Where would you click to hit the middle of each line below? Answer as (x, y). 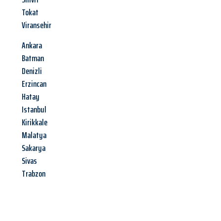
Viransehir (37, 25)
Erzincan (34, 84)
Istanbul (34, 110)
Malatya (34, 135)
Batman (33, 58)
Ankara (32, 46)
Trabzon (34, 174)
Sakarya (34, 148)
